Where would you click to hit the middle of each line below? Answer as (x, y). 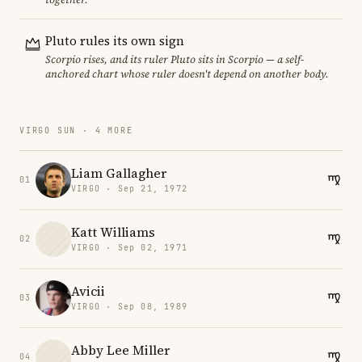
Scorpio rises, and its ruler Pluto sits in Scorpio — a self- (175, 59)
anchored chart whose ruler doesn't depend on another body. (187, 74)
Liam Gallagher (119, 173)
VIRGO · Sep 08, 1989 (129, 307)
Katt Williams (113, 232)
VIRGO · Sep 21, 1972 (129, 189)
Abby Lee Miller (120, 350)
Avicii (88, 291)
